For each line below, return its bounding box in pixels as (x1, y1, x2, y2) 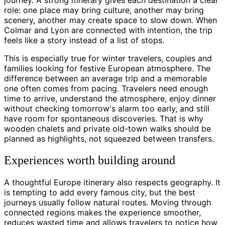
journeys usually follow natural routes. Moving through (4, 197, 211, 207)
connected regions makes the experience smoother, (4, 207, 201, 217)
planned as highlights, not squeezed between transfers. (4, 133, 214, 144)
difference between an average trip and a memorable (4, 73, 207, 83)
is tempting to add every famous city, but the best (4, 187, 195, 197)
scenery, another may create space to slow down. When (4, 15, 217, 25)
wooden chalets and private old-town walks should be (4, 123, 211, 134)
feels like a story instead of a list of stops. (4, 35, 164, 45)
